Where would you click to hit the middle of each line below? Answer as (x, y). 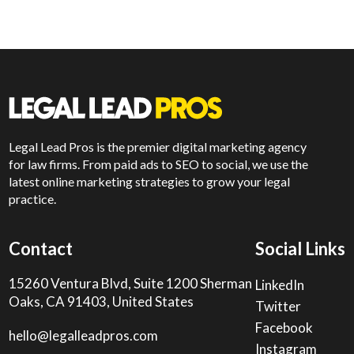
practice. (33, 199)
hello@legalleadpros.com (84, 336)
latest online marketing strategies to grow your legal (150, 182)
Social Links (300, 249)
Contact (41, 249)
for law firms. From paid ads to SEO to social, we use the (159, 164)
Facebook (284, 328)
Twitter (278, 307)
